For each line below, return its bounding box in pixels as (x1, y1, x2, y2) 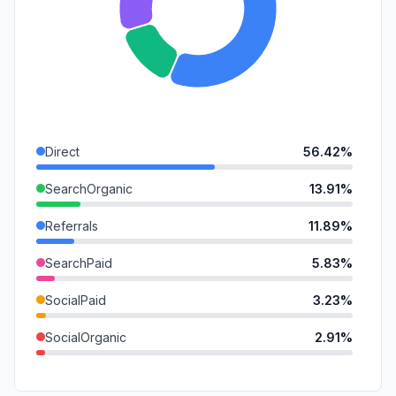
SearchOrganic (45, 180, 133, 196)
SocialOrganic (45, 329, 126, 345)
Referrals (45, 217, 98, 233)
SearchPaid (45, 255, 112, 270)
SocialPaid (45, 292, 106, 308)
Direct (45, 143, 80, 159)
